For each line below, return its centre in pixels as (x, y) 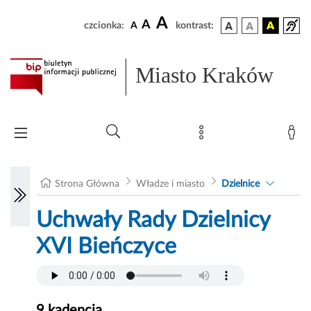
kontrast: (195, 26)
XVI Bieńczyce (107, 247)
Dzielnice (240, 184)
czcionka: (104, 26)
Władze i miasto (170, 184)
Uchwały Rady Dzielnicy (153, 220)
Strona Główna (87, 184)
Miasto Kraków (205, 75)
